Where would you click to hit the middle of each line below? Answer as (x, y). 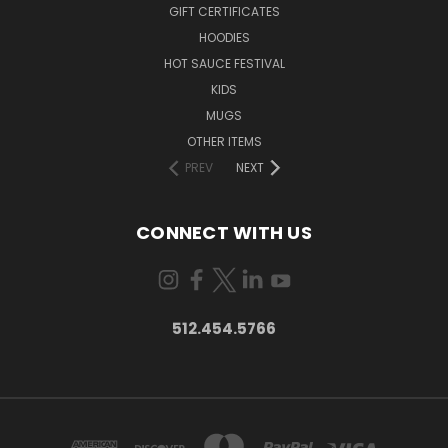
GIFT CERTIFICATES (224, 11)
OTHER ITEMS (224, 141)
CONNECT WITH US (224, 232)
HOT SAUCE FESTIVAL (224, 63)
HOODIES (224, 37)
